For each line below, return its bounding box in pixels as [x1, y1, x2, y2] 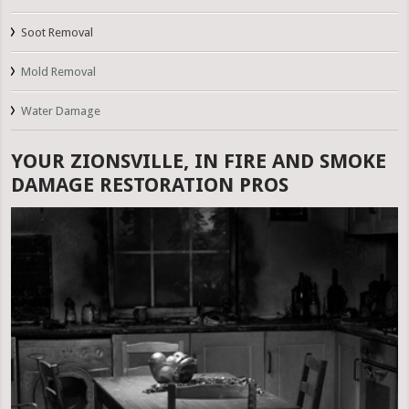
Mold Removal [21, 65, 97, 79]
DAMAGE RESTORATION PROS [11, 173, 289, 197]
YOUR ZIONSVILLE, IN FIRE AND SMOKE [11, 150, 387, 173]
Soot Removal [21, 26, 94, 40]
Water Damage [21, 104, 101, 119]
